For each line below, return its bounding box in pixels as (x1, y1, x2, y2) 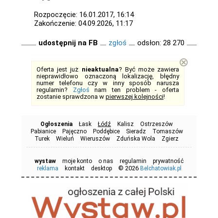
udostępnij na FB (38, 38, 98, 47)
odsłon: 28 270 (137, 38, 184, 47)
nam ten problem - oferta (89, 86, 180, 93)
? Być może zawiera (118, 65, 179, 73)
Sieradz (126, 127, 146, 135)
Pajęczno (62, 127, 87, 135)
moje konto (62, 157, 92, 164)
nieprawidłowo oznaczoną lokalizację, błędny (36, 72, 179, 80)
